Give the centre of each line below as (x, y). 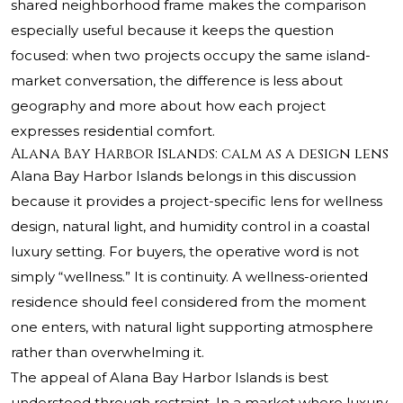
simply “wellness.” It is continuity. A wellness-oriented (189, 277)
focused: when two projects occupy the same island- (191, 56)
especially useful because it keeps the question (172, 31)
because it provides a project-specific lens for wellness (197, 201)
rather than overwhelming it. (107, 353)
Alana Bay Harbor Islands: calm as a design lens (200, 154)
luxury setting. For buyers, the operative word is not (185, 252)
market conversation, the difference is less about (177, 81)
